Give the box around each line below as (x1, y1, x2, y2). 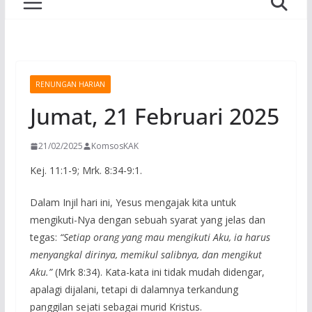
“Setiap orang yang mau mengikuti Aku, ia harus (59, 231, 270, 244)
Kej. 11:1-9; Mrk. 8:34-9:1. (29, 164, 142, 177)
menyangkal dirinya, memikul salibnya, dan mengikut (29, 248, 262, 261)
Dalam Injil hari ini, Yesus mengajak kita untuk (29, 196, 236, 209)
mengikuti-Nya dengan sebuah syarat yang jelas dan (29, 213, 265, 226)
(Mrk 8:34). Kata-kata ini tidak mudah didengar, (52, 265, 265, 279)
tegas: (29, 231, 60, 244)
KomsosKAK (91, 140, 139, 152)
